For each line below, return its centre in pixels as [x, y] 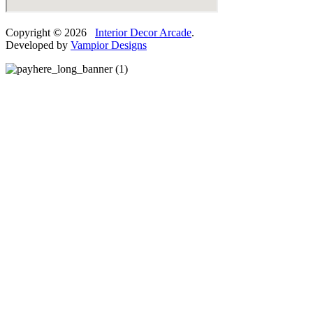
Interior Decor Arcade [143, 32]
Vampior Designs [109, 45]
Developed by [38, 45]
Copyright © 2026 [50, 32]
